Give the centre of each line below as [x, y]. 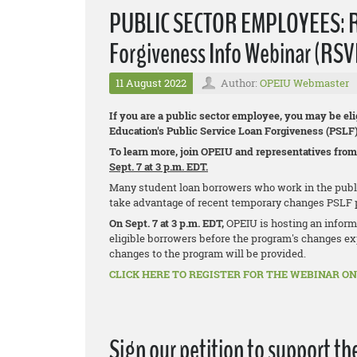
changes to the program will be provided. [208, 254]
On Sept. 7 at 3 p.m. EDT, [168, 224]
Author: [240, 83]
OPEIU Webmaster [304, 83]
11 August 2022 [151, 83]
